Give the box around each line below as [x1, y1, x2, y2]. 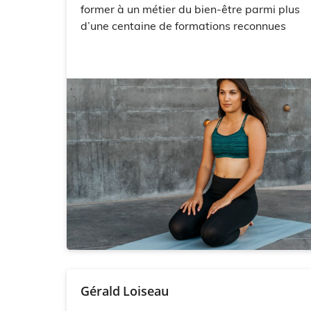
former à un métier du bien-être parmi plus [81, 1, 300, 16]
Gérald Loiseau [81, 282, 169, 299]
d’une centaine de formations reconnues [81, 18, 286, 33]
